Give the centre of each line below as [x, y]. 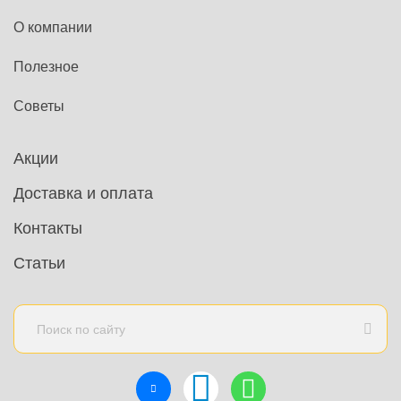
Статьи [39, 264]
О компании [53, 28]
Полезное [46, 67]
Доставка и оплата [83, 194]
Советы [39, 107]
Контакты [48, 229]
